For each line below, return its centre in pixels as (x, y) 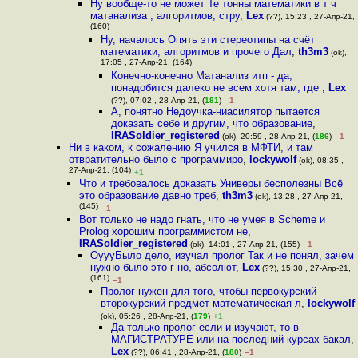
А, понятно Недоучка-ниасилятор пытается (216, 111)
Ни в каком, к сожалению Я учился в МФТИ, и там (191, 147)
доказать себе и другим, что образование (212, 123)
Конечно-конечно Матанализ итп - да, (202, 76)
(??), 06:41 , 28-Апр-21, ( (177, 352)
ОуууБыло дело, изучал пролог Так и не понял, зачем (222, 255)
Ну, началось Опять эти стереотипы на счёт (207, 40)
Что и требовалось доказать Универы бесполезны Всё (211, 183)
